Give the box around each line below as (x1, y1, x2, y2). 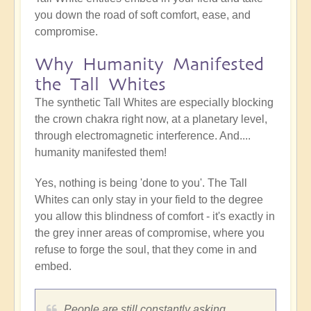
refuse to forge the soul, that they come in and (35, 244, 257, 256)
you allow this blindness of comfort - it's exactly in (35, 210, 275, 223)
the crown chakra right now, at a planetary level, (35, 113, 267, 126)
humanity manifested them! (35, 146, 167, 159)
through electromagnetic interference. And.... (35, 130, 251, 142)
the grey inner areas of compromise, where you (35, 227, 264, 239)
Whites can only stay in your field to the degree (35, 194, 263, 206)
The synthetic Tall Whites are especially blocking (35, 96, 274, 109)
